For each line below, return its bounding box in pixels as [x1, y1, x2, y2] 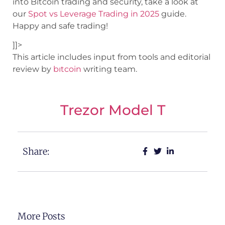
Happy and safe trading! [13, 21, 108, 31]
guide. [159, 9, 186, 19]
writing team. [81, 64, 137, 74]
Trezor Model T [60, 101, 165, 119]
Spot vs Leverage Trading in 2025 [28, 9, 159, 19]
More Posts [18, 210, 65, 222]
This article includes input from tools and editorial [13, 52, 210, 62]
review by [13, 64, 53, 74]
